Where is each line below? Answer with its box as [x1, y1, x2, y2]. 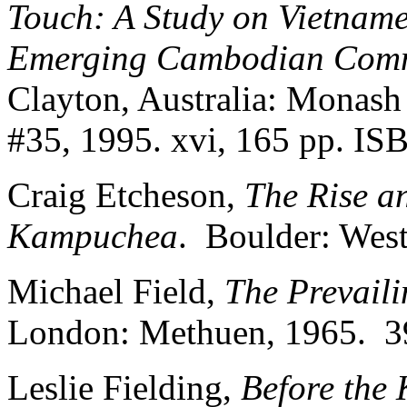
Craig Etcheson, [7, 174, 244, 214]
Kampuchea [7, 215, 178, 255]
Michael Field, [7, 271, 224, 311]
